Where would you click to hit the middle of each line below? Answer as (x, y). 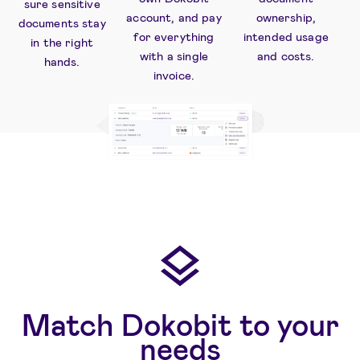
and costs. (286, 55)
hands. (62, 61)
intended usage (286, 36)
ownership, (286, 16)
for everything (174, 36)
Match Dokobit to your (180, 323)
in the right (62, 41)
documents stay (62, 22)
